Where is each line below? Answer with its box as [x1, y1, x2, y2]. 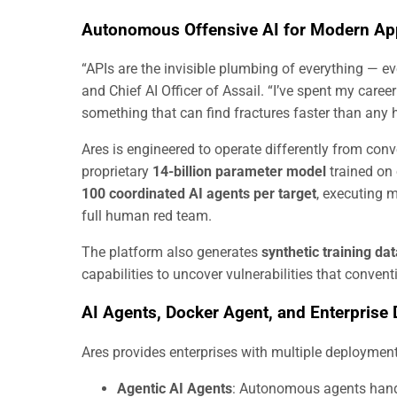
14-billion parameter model [152, 163, 326, 181]
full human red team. [82, 207, 212, 225]
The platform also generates [82, 244, 261, 261]
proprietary [82, 163, 152, 181]
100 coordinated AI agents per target [82, 185, 316, 203]
